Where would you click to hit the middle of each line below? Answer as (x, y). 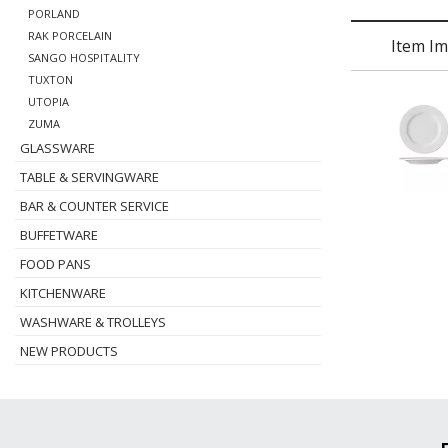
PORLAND (54, 13)
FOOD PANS (55, 264)
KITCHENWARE (63, 293)
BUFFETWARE (59, 235)
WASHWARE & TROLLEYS (93, 322)
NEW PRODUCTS (69, 351)
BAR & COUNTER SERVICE (94, 206)
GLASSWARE (57, 148)
